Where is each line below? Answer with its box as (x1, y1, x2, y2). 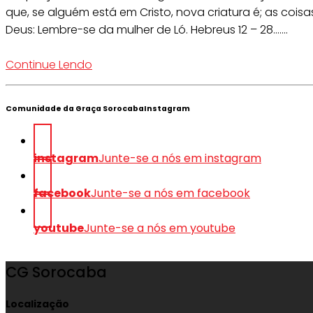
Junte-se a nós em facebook (91, 185, 250, 202)
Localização (6, 297, 69, 312)
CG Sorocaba (6, 262, 107, 283)
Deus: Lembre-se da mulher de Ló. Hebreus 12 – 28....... (6, 22, 288, 38)
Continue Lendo (6, 57, 92, 73)
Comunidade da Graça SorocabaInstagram (6, 103, 190, 115)
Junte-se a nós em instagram (99, 150, 261, 167)
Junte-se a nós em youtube (84, 220, 235, 237)
